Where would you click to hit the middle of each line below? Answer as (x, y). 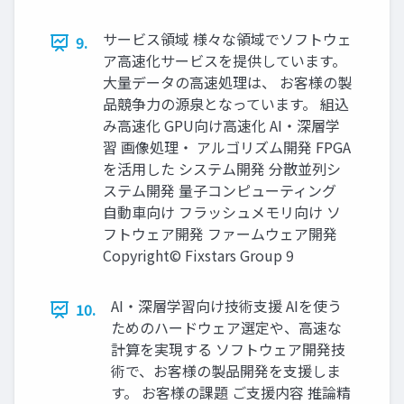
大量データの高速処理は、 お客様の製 (227, 83)
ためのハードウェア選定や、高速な (226, 328)
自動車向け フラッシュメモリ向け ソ (222, 212)
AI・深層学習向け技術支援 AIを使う (226, 306)
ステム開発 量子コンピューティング (220, 191)
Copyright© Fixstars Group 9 (198, 256)
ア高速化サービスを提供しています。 (225, 61)
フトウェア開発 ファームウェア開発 (220, 234)
